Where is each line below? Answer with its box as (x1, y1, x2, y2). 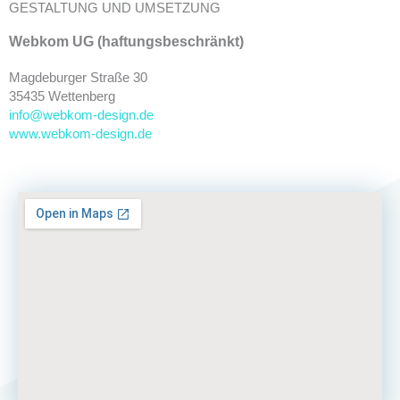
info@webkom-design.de (9, 108, 154, 122)
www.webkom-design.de (9, 127, 152, 141)
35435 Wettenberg (9, 89, 115, 104)
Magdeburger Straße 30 (9, 71, 147, 85)
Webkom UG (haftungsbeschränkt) (9, 34, 244, 49)
